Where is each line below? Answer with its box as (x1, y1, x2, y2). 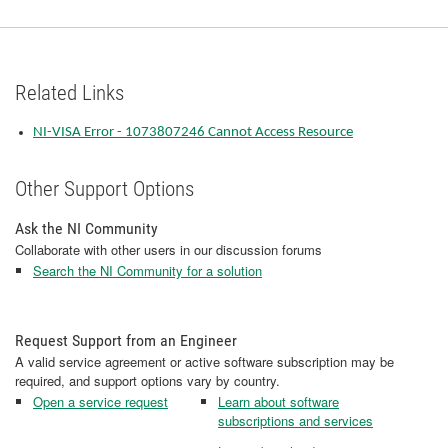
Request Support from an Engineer (15, 331, 237, 350)
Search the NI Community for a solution (33, 261, 262, 280)
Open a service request (33, 392, 168, 411)
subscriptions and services (218, 411, 373, 430)
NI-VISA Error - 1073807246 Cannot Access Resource (33, 125, 353, 140)
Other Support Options (15, 177, 194, 201)
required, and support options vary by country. (15, 371, 280, 390)
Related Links (15, 81, 124, 105)
